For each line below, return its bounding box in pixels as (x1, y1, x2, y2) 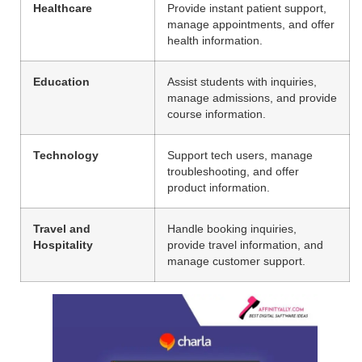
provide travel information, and (167, 238, 323, 251)
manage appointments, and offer (167, 17, 335, 31)
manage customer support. (167, 254, 305, 267)
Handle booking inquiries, (167, 221, 297, 235)
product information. (167, 180, 270, 194)
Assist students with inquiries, (167, 74, 317, 88)
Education (33, 74, 90, 88)
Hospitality (33, 238, 93, 251)
